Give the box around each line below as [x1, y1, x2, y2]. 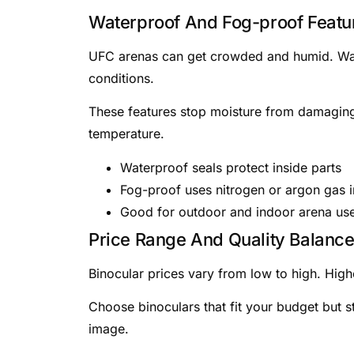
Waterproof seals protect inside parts [120, 159, 341, 175]
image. [88, 321, 129, 337]
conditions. [88, 70, 154, 86]
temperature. [88, 126, 164, 142]
